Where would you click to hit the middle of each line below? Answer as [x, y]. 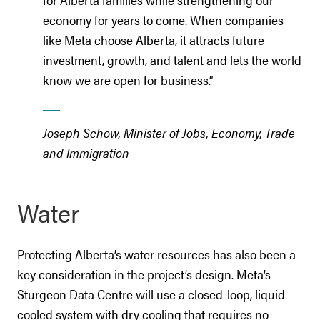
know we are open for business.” [128, 80]
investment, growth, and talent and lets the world [172, 60]
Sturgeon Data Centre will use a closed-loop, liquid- [153, 294]
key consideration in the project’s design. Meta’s [144, 274]
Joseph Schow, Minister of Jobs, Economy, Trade [169, 132]
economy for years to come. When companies [163, 20]
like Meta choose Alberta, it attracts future [154, 40]
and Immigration [86, 152]
